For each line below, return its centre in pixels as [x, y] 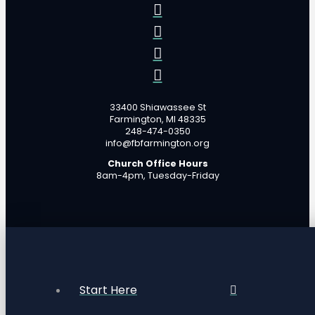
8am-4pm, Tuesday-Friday [157, 176]
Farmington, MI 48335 [157, 119]
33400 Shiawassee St [157, 107]
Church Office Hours [157, 164]
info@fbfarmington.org [157, 143]
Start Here [108, 290]
